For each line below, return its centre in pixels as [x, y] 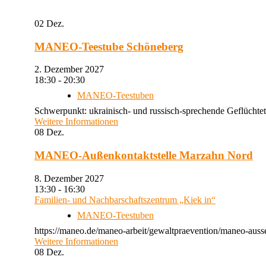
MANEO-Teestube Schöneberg [109, 46]
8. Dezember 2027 [74, 178]
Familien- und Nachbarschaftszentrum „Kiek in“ [125, 199]
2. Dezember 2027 [74, 69]
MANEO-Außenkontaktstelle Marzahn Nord [144, 155]
